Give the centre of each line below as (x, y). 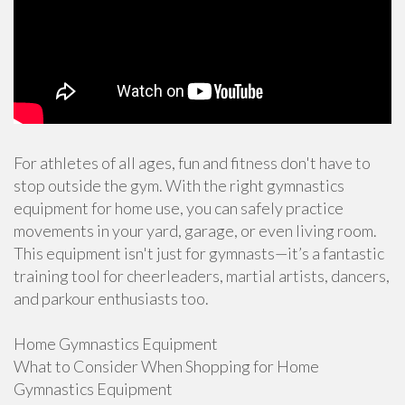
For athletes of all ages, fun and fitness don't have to (192, 163)
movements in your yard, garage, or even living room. (195, 231)
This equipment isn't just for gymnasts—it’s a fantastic (199, 253)
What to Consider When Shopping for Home (166, 366)
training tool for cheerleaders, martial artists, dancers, (202, 276)
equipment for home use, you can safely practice (179, 208)
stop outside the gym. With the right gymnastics (179, 185)
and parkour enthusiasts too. (111, 298)
